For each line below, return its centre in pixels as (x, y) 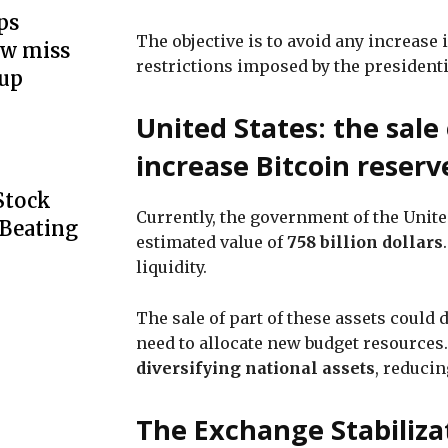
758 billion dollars (365, 241)
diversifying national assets (255, 367)
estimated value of (211, 241)
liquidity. (175, 266)
